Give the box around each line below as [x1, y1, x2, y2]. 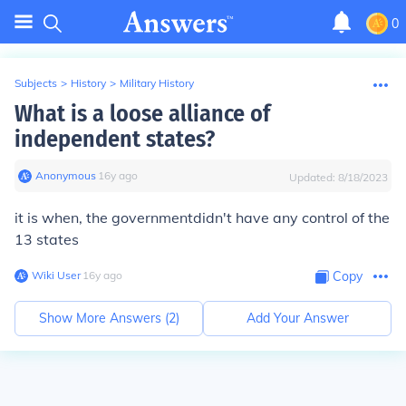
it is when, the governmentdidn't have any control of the [14, 208, 390, 227]
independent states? [14, 125, 215, 153]
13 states [14, 230, 79, 248]
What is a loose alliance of [14, 100, 270, 128]
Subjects [14, 76, 57, 90]
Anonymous [35, 169, 96, 182]
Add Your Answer [246, 310, 349, 326]
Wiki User [32, 268, 81, 282]
